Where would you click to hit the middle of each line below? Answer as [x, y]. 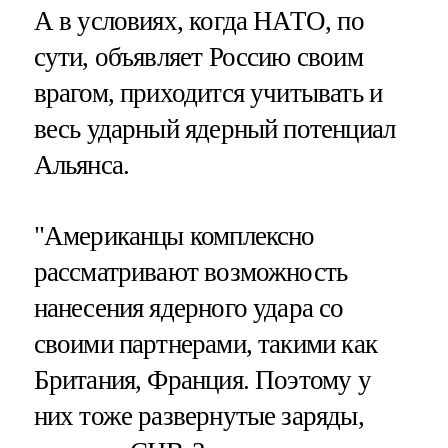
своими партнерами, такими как [205, 343]
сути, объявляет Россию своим [198, 56]
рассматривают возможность [190, 271]
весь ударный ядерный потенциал [214, 128]
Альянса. [81, 164]
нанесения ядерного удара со [188, 307]
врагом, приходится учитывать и [208, 92]
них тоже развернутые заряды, [198, 415]
